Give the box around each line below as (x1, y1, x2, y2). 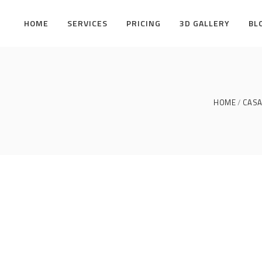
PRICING (126, 17, 161, 29)
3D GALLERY (180, 17, 230, 29)
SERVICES (67, 17, 108, 29)
